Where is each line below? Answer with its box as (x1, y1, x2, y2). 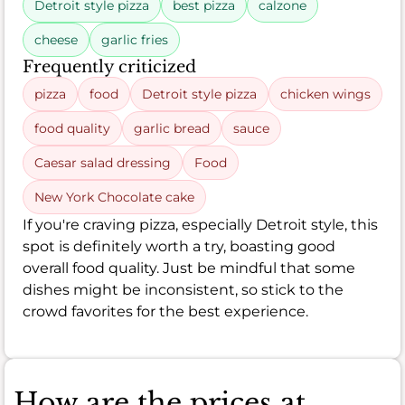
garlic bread (134, 120, 210, 137)
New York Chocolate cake (34, 189, 194, 206)
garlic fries (101, 32, 168, 49)
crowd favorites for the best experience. (23, 303, 308, 321)
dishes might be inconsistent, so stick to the (23, 281, 344, 299)
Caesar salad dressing (34, 155, 171, 172)
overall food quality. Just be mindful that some (23, 259, 355, 278)
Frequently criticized (23, 57, 196, 78)
